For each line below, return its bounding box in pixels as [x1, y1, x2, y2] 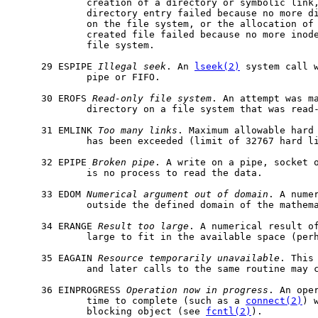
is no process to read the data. [13, 167, 263, 178]
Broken [92, 156, 126, 168]
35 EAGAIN [13, 252, 98, 263]
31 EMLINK [13, 124, 98, 136]
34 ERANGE [13, 220, 98, 231]
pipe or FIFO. [13, 71, 160, 82]
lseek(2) [194, 60, 240, 72]
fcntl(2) [206, 305, 251, 317]
